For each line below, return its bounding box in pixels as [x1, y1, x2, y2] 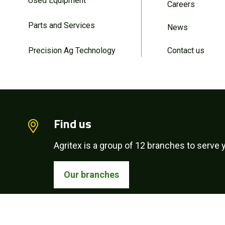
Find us [54, 115, 92, 133]
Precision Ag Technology [28, 45, 116, 55]
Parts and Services [28, 20, 95, 30]
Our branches [64, 169, 120, 180]
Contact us [167, 45, 204, 55]
